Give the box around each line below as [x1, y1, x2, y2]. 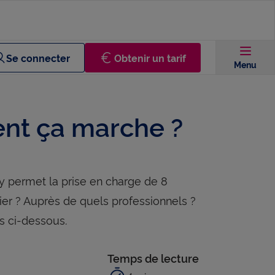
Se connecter [6, 50, 70, 64]
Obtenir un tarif [114, 50, 186, 64]
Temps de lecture [107, 250, 199, 265]
